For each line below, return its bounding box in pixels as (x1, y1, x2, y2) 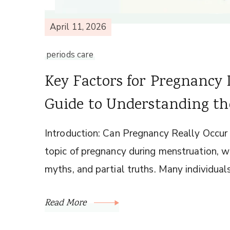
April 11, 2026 (50, 21, 107, 33)
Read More (45, 196, 89, 210)
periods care (46, 48, 94, 61)
